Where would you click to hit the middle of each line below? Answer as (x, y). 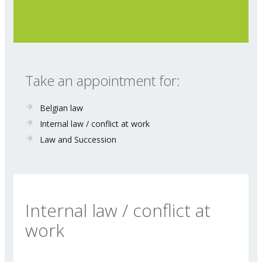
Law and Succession (78, 139)
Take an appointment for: (103, 80)
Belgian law (61, 108)
